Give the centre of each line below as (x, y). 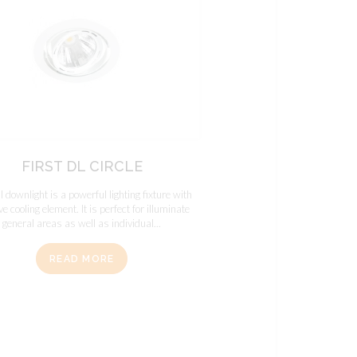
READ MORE (82, 259)
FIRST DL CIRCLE (82, 167)
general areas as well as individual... (82, 224)
